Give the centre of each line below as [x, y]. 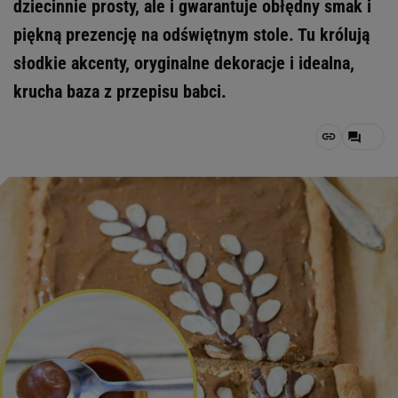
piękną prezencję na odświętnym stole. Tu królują [191, 35]
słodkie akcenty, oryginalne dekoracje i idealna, [184, 63]
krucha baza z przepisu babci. [120, 92]
